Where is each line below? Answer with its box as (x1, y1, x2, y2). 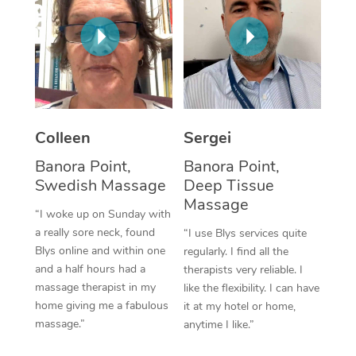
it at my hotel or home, (184, 298, 296, 314)
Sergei (184, 126, 231, 149)
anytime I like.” (184, 316, 254, 332)
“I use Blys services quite (184, 225, 307, 241)
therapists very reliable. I (184, 261, 303, 277)
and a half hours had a (34, 261, 145, 277)
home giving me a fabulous (34, 297, 168, 313)
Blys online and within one (34, 242, 165, 258)
